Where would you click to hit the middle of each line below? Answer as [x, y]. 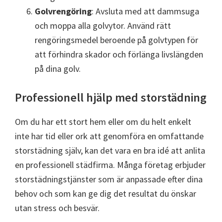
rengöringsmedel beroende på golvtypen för [116, 40]
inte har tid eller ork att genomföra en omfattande [109, 136]
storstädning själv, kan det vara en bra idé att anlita [110, 151]
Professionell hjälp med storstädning [111, 98]
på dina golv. [58, 69]
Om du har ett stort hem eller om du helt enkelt [103, 122]
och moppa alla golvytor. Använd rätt [103, 26]
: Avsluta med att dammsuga [145, 11]
